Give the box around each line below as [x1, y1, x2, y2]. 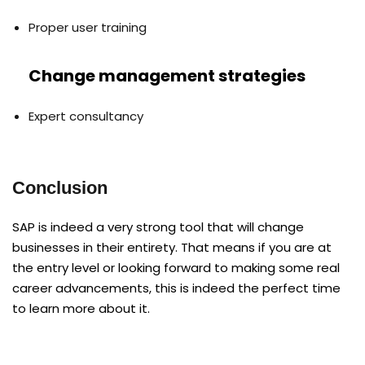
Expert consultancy [29, 107, 143, 125]
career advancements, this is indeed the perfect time [12, 279, 341, 297]
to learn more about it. [12, 299, 150, 317]
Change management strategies [29, 64, 306, 87]
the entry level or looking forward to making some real [12, 258, 340, 276]
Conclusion [12, 177, 108, 198]
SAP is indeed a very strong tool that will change [12, 218, 304, 235]
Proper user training [29, 18, 147, 36]
